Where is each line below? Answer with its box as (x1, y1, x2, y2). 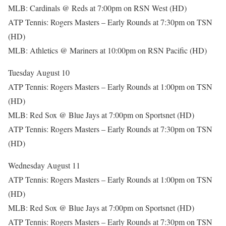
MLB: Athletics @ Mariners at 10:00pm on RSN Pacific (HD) (8, 45, 207, 55)
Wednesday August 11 (8, 160, 80, 171)
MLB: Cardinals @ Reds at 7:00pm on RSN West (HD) (8, 3, 187, 13)
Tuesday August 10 (8, 67, 70, 78)
